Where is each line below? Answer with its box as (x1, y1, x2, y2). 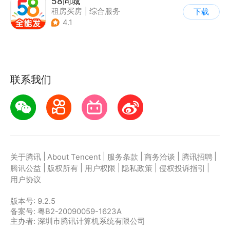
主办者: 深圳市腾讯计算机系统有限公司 (10, 216, 145, 226)
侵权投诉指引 (159, 164, 205, 174)
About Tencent (47, 152, 101, 162)
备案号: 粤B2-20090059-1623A (10, 206, 122, 216)
